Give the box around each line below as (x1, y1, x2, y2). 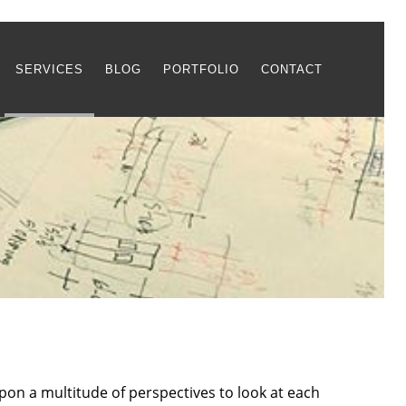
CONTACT (261, 63, 323, 76)
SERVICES (15, 63, 83, 76)
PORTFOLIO (163, 63, 239, 76)
